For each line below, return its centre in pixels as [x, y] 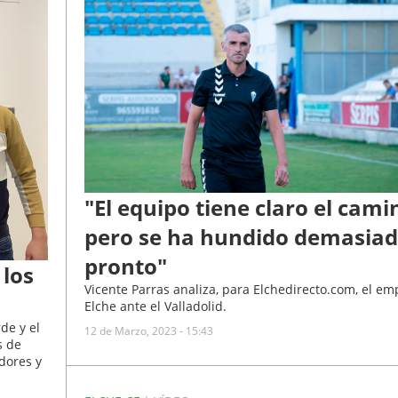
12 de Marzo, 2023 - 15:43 [148, 331]
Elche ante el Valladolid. [155, 306]
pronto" [125, 267]
